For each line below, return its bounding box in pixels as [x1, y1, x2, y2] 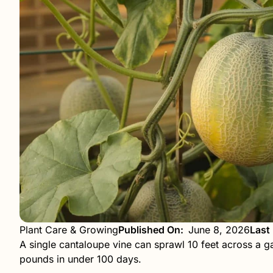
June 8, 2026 [188, 223, 250, 236]
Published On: [118, 223, 183, 236]
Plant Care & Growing [19, 223, 118, 236]
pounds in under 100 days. [19, 252, 141, 265]
